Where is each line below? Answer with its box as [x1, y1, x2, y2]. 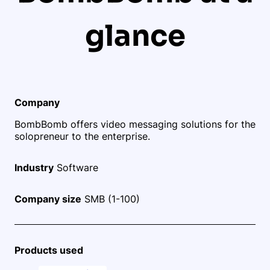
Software [54, 161, 98, 174]
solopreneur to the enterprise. [14, 130, 150, 142]
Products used [14, 243, 83, 256]
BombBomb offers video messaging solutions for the [14, 118, 256, 130]
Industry [14, 161, 54, 174]
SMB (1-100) [81, 192, 140, 205]
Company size [14, 192, 81, 205]
